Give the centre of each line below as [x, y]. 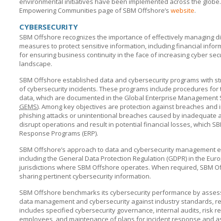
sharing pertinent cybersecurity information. [85, 176]
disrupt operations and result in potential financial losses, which [116, 124]
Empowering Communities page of [71, 10]
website [183, 10]
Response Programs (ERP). [59, 133]
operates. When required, [160, 167]
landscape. [36, 64]
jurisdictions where [48, 167]
